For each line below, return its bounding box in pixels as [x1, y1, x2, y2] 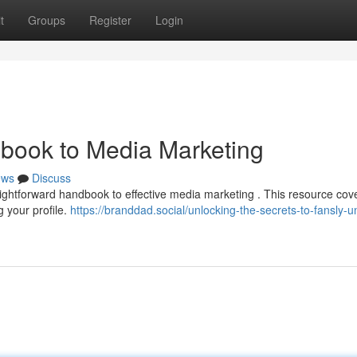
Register [89, 12, 131, 28]
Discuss [32, 170, 71, 186]
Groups [28, 12, 65, 28]
